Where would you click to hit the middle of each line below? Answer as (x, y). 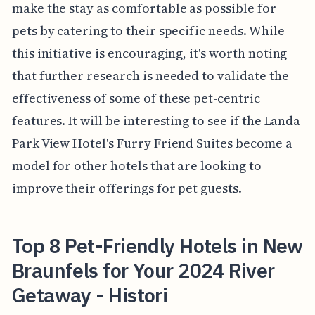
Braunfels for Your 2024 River (143, 271)
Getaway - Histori (90, 295)
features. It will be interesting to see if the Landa (156, 121)
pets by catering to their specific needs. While (148, 31)
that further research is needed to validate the (150, 76)
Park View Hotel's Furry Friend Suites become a (152, 143)
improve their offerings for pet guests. (127, 188)
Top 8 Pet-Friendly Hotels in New (157, 246)
